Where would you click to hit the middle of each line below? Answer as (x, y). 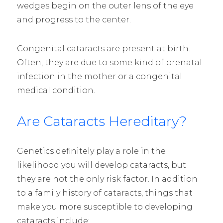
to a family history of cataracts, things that (105, 193)
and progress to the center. (74, 19)
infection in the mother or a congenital (99, 76)
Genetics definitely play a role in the (91, 151)
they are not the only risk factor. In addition (107, 179)
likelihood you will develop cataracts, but (101, 165)
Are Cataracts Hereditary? (102, 121)
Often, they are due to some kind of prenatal (109, 62)
